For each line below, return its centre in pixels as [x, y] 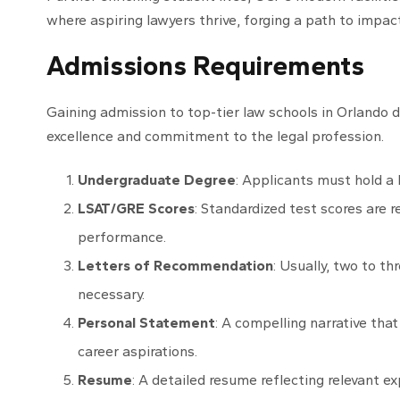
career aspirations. [137, 352]
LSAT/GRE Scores [136, 209]
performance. [122, 237]
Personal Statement [146, 323]
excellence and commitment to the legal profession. [215, 137]
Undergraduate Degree [157, 180]
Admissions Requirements [205, 66]
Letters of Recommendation [175, 266]
